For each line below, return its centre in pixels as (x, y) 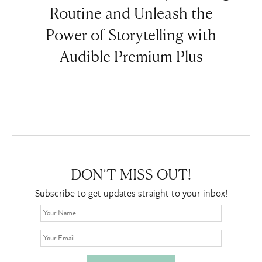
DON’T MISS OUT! (131, 175)
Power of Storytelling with (131, 36)
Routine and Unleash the (131, 15)
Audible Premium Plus (131, 58)
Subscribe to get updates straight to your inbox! (131, 193)
